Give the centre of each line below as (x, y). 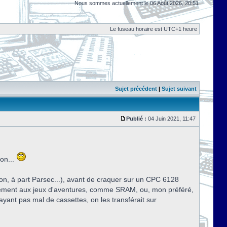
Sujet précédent (136, 89)
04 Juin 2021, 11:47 (172, 119)
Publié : (136, 119)
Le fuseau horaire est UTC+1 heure (154, 29)
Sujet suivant (179, 89)
